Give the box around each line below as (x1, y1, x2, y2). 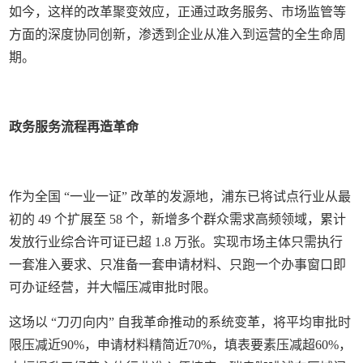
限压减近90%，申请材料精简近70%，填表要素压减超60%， (9, 338, 352, 352)
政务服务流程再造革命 (9, 120, 139, 134)
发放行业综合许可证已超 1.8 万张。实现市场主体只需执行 (9, 235, 344, 249)
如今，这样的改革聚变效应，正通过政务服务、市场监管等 (9, 5, 347, 19)
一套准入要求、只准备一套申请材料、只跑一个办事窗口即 (9, 258, 347, 271)
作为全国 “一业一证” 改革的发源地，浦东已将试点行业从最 (9, 190, 352, 203)
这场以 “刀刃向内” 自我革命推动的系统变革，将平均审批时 (9, 315, 352, 329)
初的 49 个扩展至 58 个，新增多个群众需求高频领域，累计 (9, 212, 347, 226)
